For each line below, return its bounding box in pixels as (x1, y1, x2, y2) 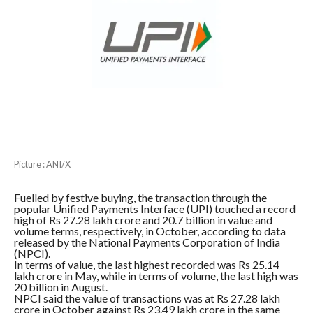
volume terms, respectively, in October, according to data (13, 224, 286, 238)
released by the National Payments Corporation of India (13, 235, 280, 249)
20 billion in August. (13, 279, 108, 293)
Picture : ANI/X (13, 158, 71, 170)
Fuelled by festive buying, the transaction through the (13, 190, 267, 204)
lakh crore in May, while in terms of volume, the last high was (13, 268, 298, 282)
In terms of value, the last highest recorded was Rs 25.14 (13, 257, 279, 271)
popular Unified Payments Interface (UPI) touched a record (13, 201, 296, 215)
